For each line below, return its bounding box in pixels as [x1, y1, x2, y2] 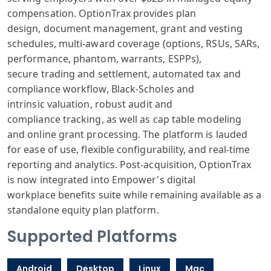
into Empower [88, 173, 157, 186]
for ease [7, 143, 45, 156]
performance [7, 52, 68, 65]
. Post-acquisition [114, 158, 195, 171]
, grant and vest [155, 22, 228, 35]
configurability [114, 143, 184, 156]
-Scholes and [135, 82, 195, 96]
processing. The [84, 128, 160, 141]
